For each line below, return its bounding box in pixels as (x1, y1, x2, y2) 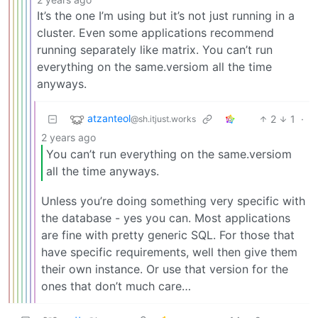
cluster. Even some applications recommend (37, 25, 274, 40)
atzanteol (87, 111, 131, 124)
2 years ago (41, 131, 96, 143)
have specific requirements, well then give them (41, 244, 297, 259)
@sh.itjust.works (131, 113, 196, 124)
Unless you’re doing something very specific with (41, 193, 305, 208)
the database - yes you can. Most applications (41, 210, 290, 225)
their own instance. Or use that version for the (41, 261, 288, 276)
